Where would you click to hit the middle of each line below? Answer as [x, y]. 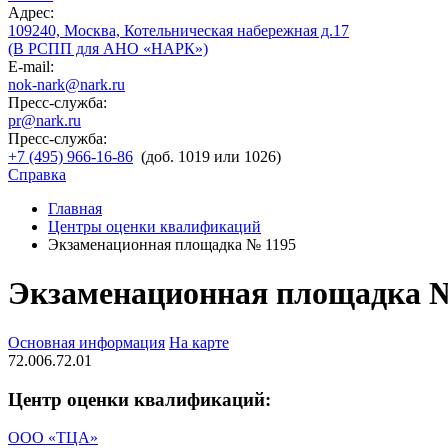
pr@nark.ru [44, 120]
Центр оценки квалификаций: [139, 399]
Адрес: [31, 12]
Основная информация [86, 342]
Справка [37, 174]
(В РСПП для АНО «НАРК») [108, 48]
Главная [75, 208]
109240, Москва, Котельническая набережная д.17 [178, 30]
